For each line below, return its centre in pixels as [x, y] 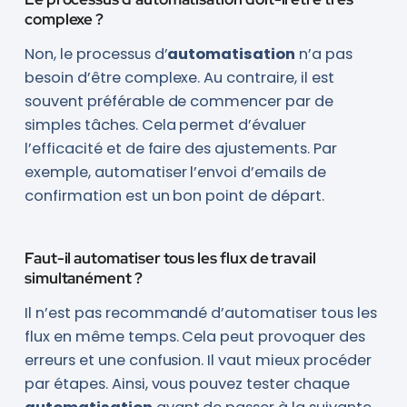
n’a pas [324, 55]
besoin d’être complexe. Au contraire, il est [179, 78]
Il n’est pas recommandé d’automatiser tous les [200, 313]
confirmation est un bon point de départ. [174, 196]
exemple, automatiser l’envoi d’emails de [175, 173]
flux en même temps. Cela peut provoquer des [195, 336]
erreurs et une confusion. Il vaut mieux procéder [198, 360]
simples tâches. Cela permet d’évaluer [165, 125]
